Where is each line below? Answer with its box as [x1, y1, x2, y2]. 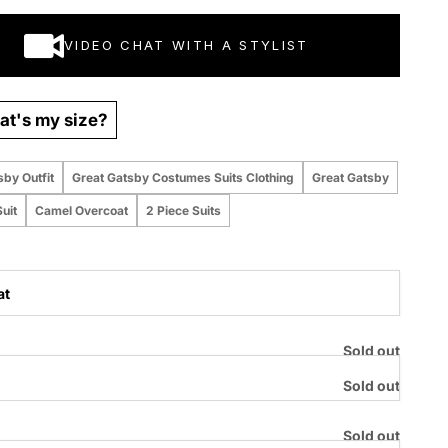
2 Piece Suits [145, 203, 221, 219]
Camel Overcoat [34, 203, 128, 219]
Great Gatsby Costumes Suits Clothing [71, 170, 294, 186]
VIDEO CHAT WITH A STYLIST [64, 37, 309, 54]
